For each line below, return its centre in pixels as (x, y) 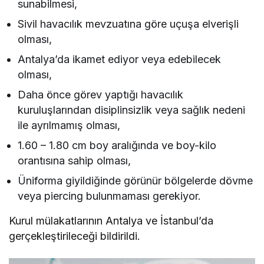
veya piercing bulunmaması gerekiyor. (110, 196)
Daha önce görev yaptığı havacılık (101, 95)
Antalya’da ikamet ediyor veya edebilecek (120, 60)
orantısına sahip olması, (75, 161)
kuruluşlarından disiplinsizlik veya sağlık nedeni (132, 110)
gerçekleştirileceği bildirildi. (75, 236)
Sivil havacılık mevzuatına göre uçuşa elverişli (128, 24)
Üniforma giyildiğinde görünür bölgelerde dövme (136, 181)
